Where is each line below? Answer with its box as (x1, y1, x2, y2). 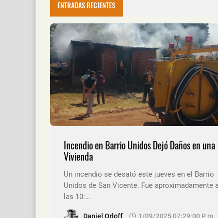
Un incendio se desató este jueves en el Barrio (64, 170, 214, 179)
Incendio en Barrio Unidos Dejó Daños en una (64, 138, 215, 153)
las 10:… (64, 192, 90, 201)
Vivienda (64, 149, 93, 164)
